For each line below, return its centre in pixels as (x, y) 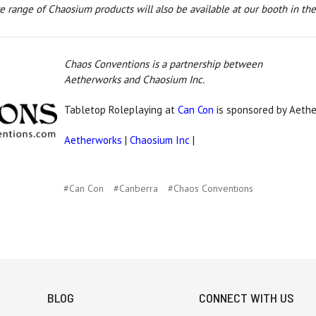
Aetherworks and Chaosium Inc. (134, 79)
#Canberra (135, 188)
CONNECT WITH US (247, 297)
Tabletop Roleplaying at (121, 109)
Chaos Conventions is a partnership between (163, 63)
